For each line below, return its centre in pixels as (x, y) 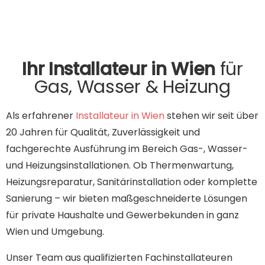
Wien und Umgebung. (55, 231)
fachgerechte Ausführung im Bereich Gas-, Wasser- (127, 148)
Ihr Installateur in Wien (121, 69)
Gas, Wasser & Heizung (132, 87)
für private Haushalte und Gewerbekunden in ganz (122, 215)
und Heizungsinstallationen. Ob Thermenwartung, (120, 165)
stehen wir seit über (211, 115)
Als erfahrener (41, 115)
